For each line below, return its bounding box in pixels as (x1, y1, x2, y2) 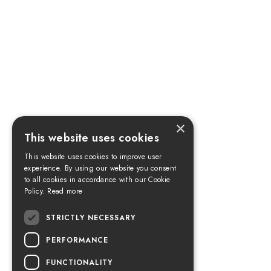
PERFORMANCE (46, 234, 108, 246)
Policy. (24, 186, 48, 197)
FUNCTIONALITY (46, 256, 113, 268)
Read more (47, 186, 83, 197)
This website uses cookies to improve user (24, 151, 162, 162)
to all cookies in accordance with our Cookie (24, 174, 171, 185)
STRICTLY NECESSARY (46, 212, 135, 223)
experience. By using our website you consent (24, 163, 177, 174)
